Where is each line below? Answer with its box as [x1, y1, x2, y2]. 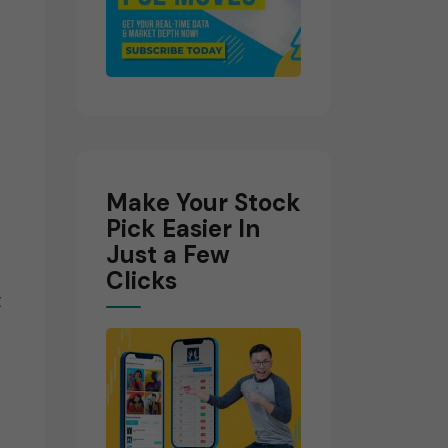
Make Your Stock [106, 187, 301, 218]
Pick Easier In [106, 213, 260, 244]
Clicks [106, 265, 177, 296]
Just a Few [106, 239, 230, 270]
